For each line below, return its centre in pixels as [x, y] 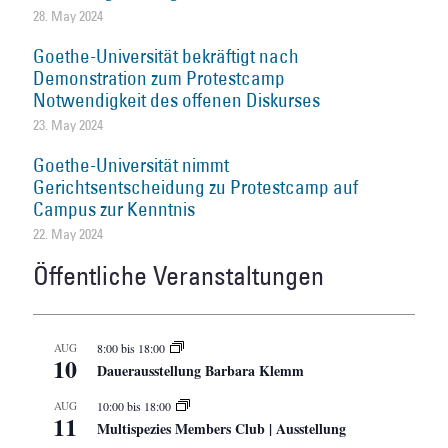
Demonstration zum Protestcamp [159, 77]
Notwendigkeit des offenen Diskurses [177, 99]
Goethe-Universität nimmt [131, 164]
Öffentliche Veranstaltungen [179, 275]
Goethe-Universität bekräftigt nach [166, 55]
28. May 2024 [68, 15]
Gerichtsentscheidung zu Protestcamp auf [196, 186]
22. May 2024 [68, 233]
